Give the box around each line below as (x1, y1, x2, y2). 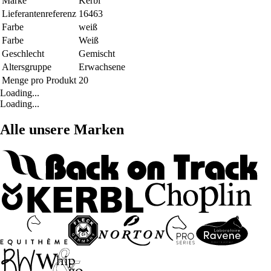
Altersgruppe (2, 62, 51, 73)
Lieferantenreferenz (2, 8, 76, 19)
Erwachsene (79, 62, 125, 73)
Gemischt (79, 48, 115, 59)
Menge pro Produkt (2, 75, 76, 86)
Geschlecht (2, 48, 44, 59)
